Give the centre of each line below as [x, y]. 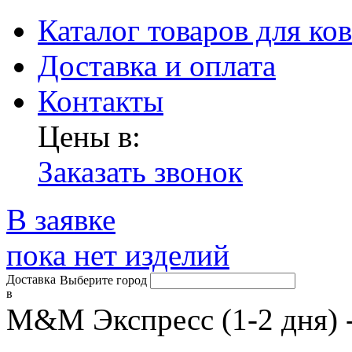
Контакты [101, 101]
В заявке [61, 220]
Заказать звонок [140, 172]
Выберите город [103, 280]
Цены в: [89, 136]
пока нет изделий [118, 255]
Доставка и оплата [157, 66]
